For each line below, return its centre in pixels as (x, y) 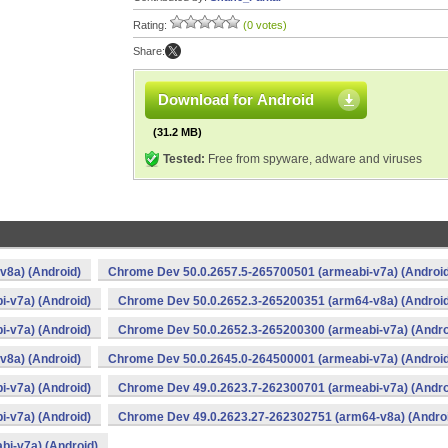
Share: (149, 51)
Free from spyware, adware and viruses (313, 159)
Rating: (151, 25)
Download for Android (236, 99)
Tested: (184, 159)
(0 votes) (265, 25)
